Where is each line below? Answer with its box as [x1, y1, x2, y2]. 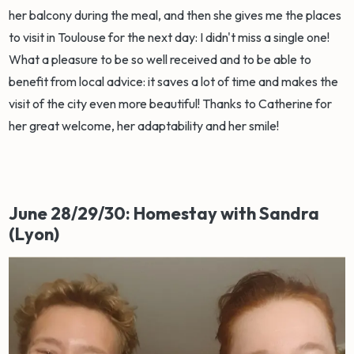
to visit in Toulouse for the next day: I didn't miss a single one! [9, 29, 330, 46]
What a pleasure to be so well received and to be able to [9, 51, 312, 68]
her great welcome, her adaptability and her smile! [9, 118, 282, 134]
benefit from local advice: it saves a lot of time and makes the [9, 73, 339, 90]
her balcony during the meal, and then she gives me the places [9, 7, 342, 24]
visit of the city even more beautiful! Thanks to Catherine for [9, 96, 333, 112]
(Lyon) [9, 223, 60, 246]
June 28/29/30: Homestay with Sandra [9, 202, 320, 225]
